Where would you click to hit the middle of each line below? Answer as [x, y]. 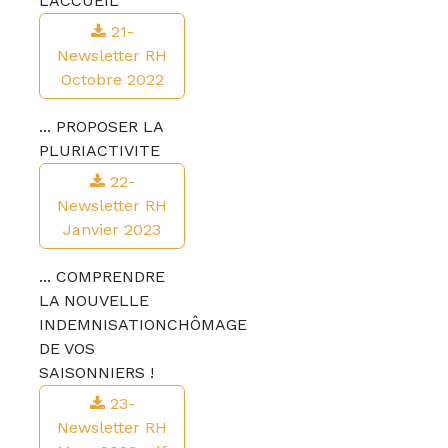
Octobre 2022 [112, 79]
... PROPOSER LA [101, 126]
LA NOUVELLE [94, 300]
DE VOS [67, 348]
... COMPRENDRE [102, 276]
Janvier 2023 [112, 229]
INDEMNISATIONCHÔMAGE [143, 324]
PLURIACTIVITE [99, 150]
